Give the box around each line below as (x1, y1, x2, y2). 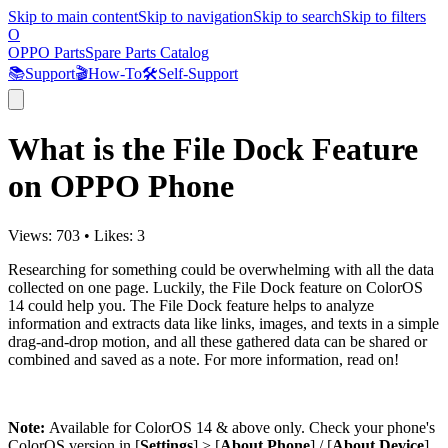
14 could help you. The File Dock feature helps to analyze (8, 296, 374, 314)
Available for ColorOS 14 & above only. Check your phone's (49, 418, 435, 436)
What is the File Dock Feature (8, 131, 418, 168)
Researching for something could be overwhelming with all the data (8, 260, 434, 278)
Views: (8, 226, 56, 244)
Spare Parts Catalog (85, 44, 209, 61)
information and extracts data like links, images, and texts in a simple (8, 314, 439, 332)
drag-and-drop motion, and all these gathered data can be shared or (8, 332, 427, 350)
